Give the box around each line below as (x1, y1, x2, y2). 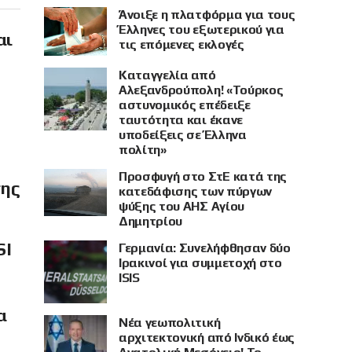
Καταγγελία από (119, 67, 216, 82)
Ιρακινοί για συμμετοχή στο (119, 255, 282, 270)
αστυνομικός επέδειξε (119, 97, 251, 112)
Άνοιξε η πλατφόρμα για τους (119, 7, 295, 22)
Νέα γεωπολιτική (119, 314, 221, 330)
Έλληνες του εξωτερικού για (119, 22, 284, 37)
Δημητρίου (119, 213, 183, 229)
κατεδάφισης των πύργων (119, 183, 272, 199)
